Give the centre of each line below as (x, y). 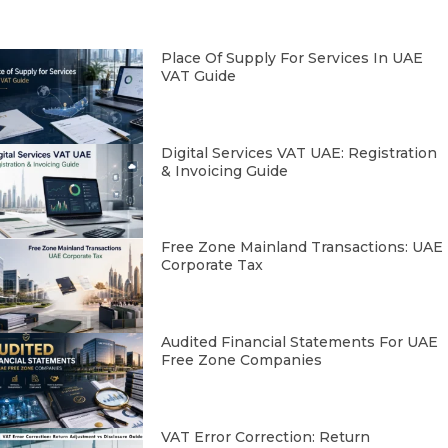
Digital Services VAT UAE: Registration (299, 152)
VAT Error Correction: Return (266, 436)
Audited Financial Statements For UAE (300, 342)
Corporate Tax (212, 265)
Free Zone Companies (242, 360)
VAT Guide (199, 76)
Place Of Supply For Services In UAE (292, 58)
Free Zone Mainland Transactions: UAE (302, 247)
